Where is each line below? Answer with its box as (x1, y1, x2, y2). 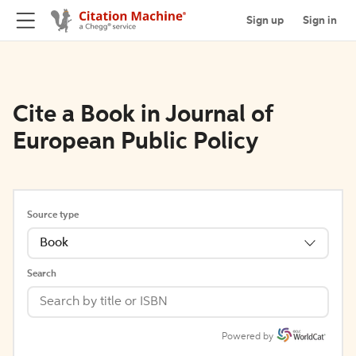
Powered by (222, 332, 273, 342)
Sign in (303, 14, 337, 26)
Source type (27, 211, 79, 220)
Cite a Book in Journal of (13, 103, 273, 127)
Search (27, 269, 56, 279)
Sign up (246, 14, 284, 26)
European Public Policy (13, 130, 258, 154)
